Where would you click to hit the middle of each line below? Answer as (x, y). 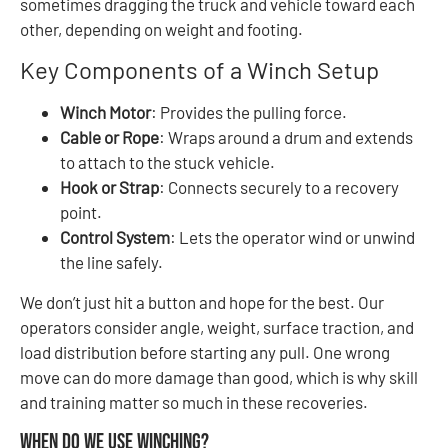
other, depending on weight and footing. (161, 28)
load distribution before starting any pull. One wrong (205, 352)
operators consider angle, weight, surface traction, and (217, 327)
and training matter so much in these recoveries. (194, 402)
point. (81, 212)
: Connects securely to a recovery (279, 187)
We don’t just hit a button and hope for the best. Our (202, 302)
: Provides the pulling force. (249, 112)
